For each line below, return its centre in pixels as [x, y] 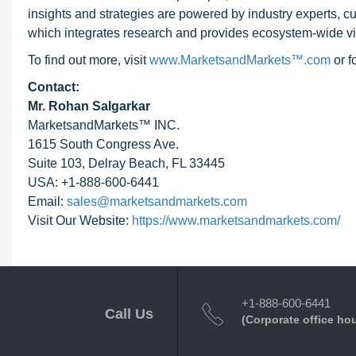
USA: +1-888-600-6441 [93, 182]
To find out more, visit [89, 60]
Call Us [129, 314]
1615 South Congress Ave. [103, 144]
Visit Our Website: [80, 221]
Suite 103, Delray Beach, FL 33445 [126, 163]
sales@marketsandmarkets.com [157, 201]
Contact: [54, 87]
